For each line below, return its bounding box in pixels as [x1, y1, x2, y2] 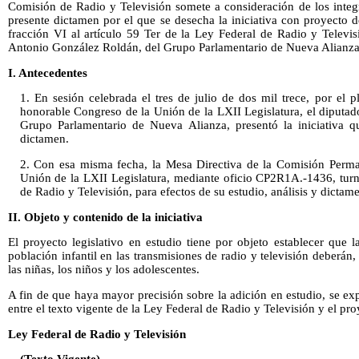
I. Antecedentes [8, 66, 87, 79]
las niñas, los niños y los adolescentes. [8, 263, 200, 276]
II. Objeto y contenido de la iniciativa [8, 210, 203, 224]
